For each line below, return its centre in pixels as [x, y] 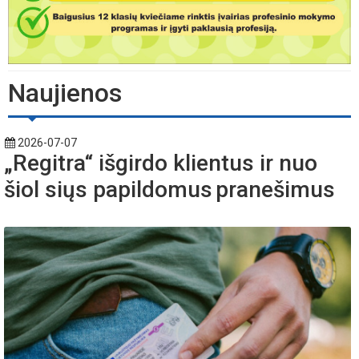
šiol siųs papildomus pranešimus [174, 190]
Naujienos [65, 93]
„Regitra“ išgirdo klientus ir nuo [161, 163]
